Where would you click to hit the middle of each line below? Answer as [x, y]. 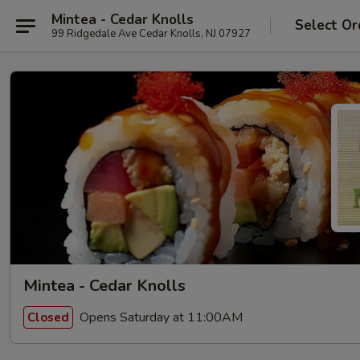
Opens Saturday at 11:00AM [160, 317]
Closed [48, 317]
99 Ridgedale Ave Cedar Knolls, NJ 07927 [151, 33]
